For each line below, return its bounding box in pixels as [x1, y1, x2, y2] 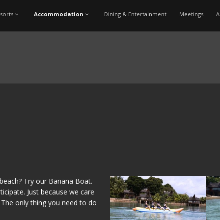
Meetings [179, 10, 203, 18]
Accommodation [33, 10, 83, 18]
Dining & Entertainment [104, 10, 166, 18]
